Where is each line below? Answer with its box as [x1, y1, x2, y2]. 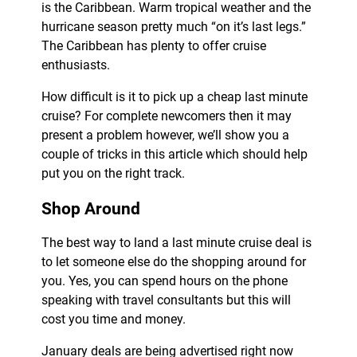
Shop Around [41, 198, 140, 219]
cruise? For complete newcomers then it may [41, 108, 292, 124]
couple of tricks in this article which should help [41, 147, 308, 163]
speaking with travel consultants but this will [41, 292, 291, 308]
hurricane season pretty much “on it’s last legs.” [41, 19, 306, 35]
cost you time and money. [41, 312, 186, 328]
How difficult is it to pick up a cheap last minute [41, 89, 308, 105]
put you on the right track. [41, 166, 185, 182]
